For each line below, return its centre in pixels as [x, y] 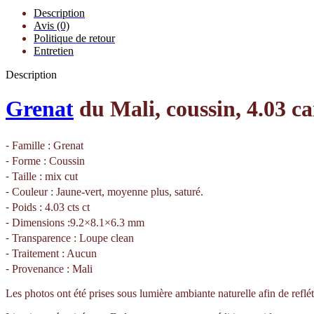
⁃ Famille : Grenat [45, 145]
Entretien [54, 50]
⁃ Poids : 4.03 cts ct [48, 207]
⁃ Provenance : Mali [49, 268]
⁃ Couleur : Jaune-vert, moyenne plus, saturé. [104, 191]
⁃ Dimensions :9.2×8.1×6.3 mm [75, 222]
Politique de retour [74, 38]
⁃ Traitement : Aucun [51, 253]
